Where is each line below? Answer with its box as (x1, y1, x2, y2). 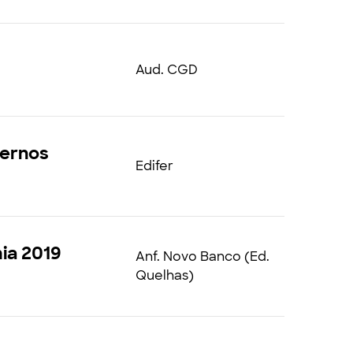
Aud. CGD (135, 61, 198, 78)
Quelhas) (135, 267, 194, 284)
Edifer (135, 158, 173, 174)
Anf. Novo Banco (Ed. (135, 248, 269, 265)
